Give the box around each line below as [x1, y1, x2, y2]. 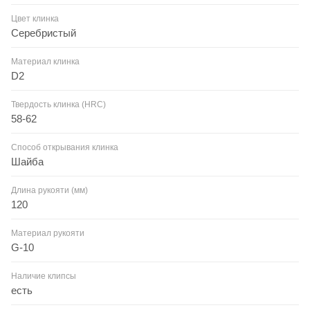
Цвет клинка [11, 13, 59, 24]
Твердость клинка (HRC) [11, 99, 106, 109]
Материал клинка [11, 56, 80, 66]
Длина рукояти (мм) [11, 185, 88, 195]
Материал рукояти [11, 228, 84, 238]
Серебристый [11, 26, 76, 39]
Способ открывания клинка [11, 142, 118, 152]
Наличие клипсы [11, 271, 76, 281]
